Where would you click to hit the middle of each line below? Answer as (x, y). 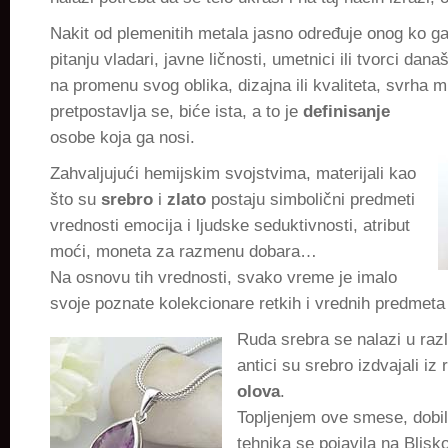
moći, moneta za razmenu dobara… (183, 251)
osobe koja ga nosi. (122, 137)
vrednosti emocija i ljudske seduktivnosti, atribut (230, 225)
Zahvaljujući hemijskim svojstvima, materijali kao (233, 173)
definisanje (346, 111)
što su (75, 199)
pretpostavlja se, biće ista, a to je (176, 111)
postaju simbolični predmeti (310, 199)
